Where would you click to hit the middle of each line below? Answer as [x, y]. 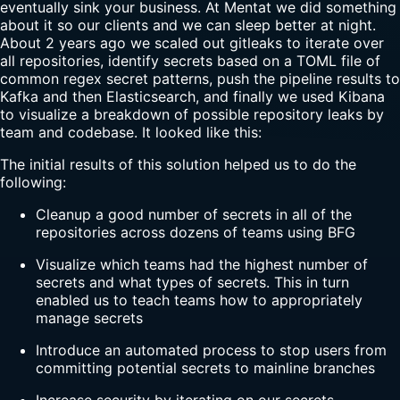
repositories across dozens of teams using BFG [196, 232]
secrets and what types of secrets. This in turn [192, 282]
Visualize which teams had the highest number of [202, 264]
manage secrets [89, 317]
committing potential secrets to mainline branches [205, 367]
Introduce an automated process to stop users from [211, 350]
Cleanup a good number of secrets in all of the [194, 214]
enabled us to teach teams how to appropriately [199, 300]
